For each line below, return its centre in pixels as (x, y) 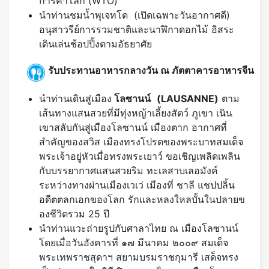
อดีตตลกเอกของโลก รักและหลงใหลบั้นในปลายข (142, 200)
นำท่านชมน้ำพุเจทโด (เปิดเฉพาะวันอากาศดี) (134, 15)
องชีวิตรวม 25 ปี (74, 214)
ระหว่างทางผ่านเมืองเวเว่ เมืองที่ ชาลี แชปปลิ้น (137, 185)
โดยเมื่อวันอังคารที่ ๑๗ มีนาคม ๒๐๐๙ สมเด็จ (134, 243)
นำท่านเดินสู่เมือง (75, 99)
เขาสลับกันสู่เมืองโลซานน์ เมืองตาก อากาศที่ (133, 128)
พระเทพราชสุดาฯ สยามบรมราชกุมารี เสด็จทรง (139, 257)
